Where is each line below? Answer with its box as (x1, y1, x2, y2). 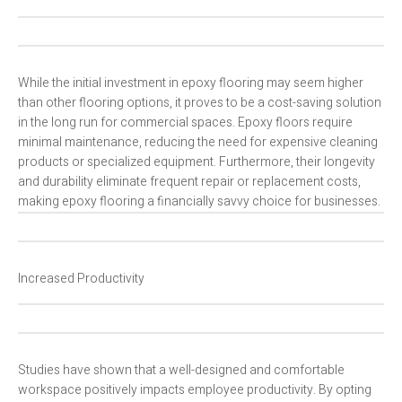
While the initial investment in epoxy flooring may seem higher (18, 74, 363, 93)
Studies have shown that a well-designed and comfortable (18, 361, 345, 380)
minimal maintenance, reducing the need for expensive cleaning (18, 133, 378, 153)
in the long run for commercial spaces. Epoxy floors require (18, 113, 353, 133)
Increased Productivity (18, 269, 144, 289)
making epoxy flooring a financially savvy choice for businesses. (18, 192, 380, 212)
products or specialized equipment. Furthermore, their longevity (18, 153, 375, 172)
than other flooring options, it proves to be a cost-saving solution (18, 93, 381, 113)
